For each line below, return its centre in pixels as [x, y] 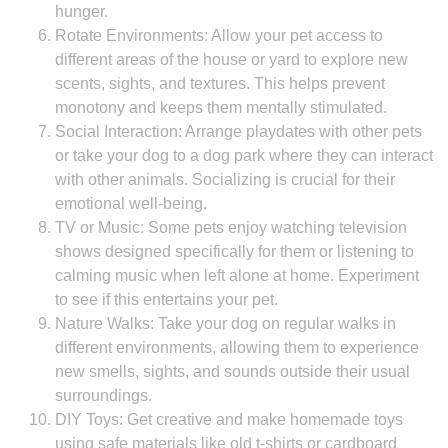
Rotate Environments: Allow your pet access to [219, 35]
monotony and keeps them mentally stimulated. [221, 107]
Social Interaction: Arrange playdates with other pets [238, 131]
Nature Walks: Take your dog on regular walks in [225, 323]
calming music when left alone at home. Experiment [237, 275]
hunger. [81, 11]
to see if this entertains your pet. [166, 299]
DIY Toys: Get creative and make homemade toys [229, 419]
